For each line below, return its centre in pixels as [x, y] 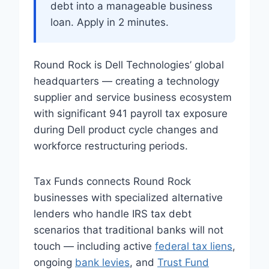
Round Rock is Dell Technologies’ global [129, 65]
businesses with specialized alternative [128, 198]
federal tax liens [194, 246]
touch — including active [94, 246]
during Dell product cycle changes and [126, 130]
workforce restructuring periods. [111, 146]
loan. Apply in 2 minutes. [110, 22]
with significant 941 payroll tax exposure [131, 113]
